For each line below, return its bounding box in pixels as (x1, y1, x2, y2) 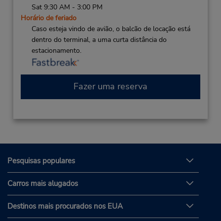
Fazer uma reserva (73, 80, 147, 93)
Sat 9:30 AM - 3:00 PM (31, 2, 103, 12)
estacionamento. (31, 45, 81, 55)
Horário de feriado (20, 13, 76, 23)
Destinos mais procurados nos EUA (7, 201, 123, 212)
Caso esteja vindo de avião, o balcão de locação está (31, 24, 190, 34)
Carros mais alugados (7, 179, 78, 189)
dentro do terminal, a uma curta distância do (31, 35, 167, 44)
